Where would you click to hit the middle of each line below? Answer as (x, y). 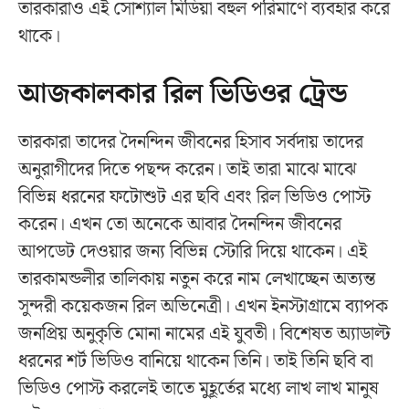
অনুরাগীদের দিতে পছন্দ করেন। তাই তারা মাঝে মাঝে (187, 169)
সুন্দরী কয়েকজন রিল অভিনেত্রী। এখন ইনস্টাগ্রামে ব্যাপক (203, 306)
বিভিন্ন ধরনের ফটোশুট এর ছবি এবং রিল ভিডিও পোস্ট (194, 197)
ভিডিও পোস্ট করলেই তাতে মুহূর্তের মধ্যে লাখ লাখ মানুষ (199, 388)
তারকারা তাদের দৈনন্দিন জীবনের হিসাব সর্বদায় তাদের (191, 142)
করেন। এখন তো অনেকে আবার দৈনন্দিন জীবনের (180, 224)
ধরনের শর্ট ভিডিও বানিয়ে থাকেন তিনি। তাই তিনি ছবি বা (196, 361)
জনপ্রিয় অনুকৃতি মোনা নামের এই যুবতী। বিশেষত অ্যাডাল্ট (204, 334)
